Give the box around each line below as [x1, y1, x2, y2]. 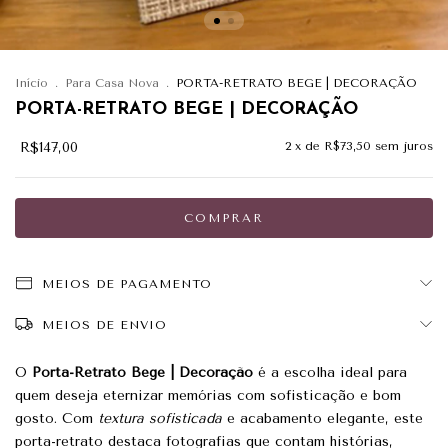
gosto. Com [15, 410, 98, 427]
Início [15, 76, 48, 90]
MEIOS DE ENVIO [41, 318, 167, 332]
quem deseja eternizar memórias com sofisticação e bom [15, 387, 401, 404]
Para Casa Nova [65, 76, 159, 90]
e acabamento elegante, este [222, 410, 423, 427]
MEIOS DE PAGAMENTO [41, 277, 212, 291]
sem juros [375, 139, 433, 153]
